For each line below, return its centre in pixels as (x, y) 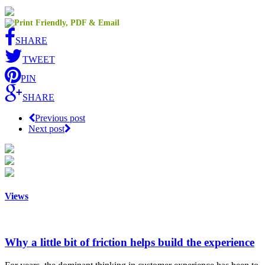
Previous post (60, 118)
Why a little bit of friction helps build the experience (130, 242)
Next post (46, 128)
